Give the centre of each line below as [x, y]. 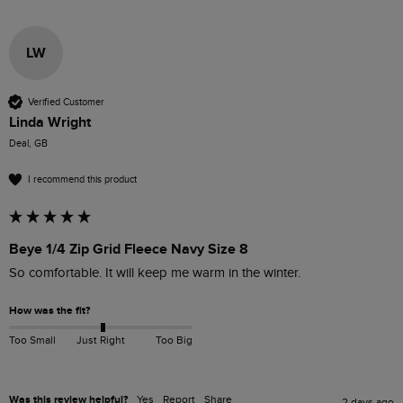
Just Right [100, 340]
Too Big [174, 340]
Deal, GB [28, 144]
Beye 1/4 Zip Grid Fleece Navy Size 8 [129, 250]
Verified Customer [66, 102]
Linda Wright [50, 123]
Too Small [32, 340]
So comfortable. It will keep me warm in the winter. [155, 273]
